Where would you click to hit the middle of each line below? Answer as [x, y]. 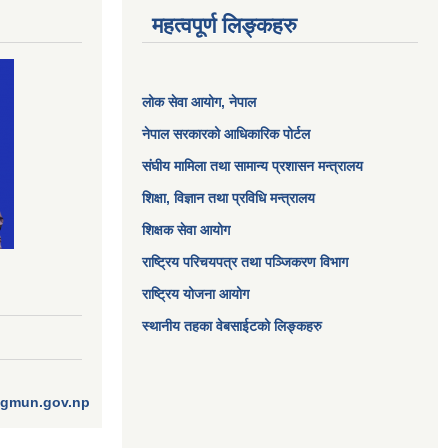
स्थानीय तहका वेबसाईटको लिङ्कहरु [232, 326]
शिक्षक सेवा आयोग [186, 230]
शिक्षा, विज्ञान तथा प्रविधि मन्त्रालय [228, 198]
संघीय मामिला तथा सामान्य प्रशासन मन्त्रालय [252, 166]
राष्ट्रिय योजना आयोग [195, 294]
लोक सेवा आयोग [181, 102]
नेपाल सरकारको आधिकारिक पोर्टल [226, 134]
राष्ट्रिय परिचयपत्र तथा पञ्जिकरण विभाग [245, 262]
